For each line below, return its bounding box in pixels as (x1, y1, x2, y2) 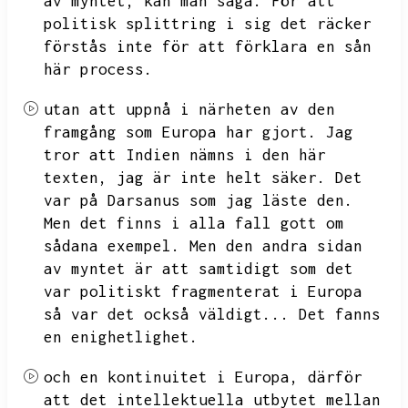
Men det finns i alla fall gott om (44, 214, 344, 232)
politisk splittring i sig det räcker (44, 15, 372, 33)
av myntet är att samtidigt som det (44, 260, 353, 278)
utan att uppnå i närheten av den (44, 100, 335, 118)
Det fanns (299, 305, 381, 323)
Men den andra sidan (189, 237, 362, 255)
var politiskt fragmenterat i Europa (44, 282, 362, 301)
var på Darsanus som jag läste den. (44, 191, 353, 209)
